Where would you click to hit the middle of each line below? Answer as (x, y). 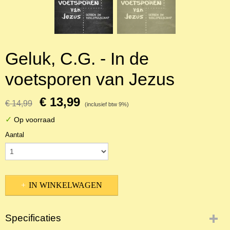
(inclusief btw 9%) (107, 104)
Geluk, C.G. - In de (77, 59)
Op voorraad (33, 120)
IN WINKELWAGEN (65, 185)
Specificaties (33, 218)
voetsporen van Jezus (90, 79)
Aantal (15, 135)
